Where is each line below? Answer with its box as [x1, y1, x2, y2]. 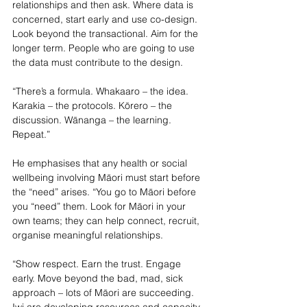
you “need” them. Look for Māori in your [12, 199, 188, 212]
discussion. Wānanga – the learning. [12, 113, 174, 126]
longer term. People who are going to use [12, 41, 197, 54]
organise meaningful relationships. [12, 228, 163, 241]
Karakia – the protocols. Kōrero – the [12, 99, 175, 112]
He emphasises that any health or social [12, 156, 190, 169]
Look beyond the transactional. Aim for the [12, 27, 201, 40]
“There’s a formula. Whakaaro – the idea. [12, 84, 191, 97]
